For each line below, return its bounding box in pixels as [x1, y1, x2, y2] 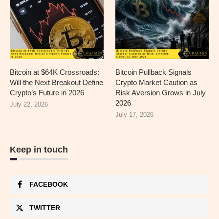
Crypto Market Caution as [115, 78, 198, 87]
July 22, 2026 [10, 100, 48, 108]
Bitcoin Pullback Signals [115, 67, 192, 76]
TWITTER [29, 203, 60, 212]
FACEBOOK [29, 180, 68, 188]
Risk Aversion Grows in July [115, 88, 206, 97]
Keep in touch [10, 144, 68, 154]
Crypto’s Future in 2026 [10, 88, 84, 97]
